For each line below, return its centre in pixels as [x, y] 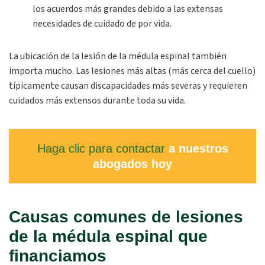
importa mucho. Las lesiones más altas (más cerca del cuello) [132, 71]
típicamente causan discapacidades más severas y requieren [128, 86]
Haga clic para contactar [101, 148]
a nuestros [196, 148]
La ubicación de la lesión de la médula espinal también [118, 56]
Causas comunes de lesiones [126, 217]
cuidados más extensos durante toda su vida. [97, 101]
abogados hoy [132, 164]
